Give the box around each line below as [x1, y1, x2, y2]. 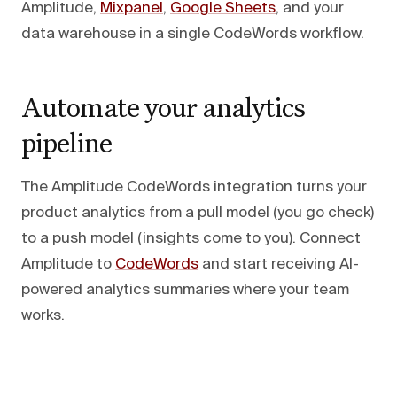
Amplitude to [21, 256, 115, 272]
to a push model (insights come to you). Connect [21, 230, 361, 246]
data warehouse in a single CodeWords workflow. [21, 26, 364, 42]
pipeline [21, 124, 112, 160]
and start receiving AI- [198, 256, 359, 272]
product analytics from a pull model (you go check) [21, 205, 374, 221]
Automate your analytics [21, 89, 306, 124]
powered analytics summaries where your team [21, 282, 349, 298]
